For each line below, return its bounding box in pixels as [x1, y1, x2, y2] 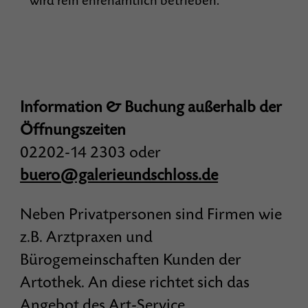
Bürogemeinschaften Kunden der [20, 250, 242, 269]
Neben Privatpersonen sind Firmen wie [20, 204, 283, 224]
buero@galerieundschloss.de [20, 165, 219, 185]
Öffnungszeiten [20, 120, 126, 140]
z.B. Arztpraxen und [20, 227, 153, 247]
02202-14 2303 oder [20, 142, 162, 162]
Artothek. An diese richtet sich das [20, 272, 250, 292]
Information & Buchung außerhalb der [20, 97, 283, 117]
